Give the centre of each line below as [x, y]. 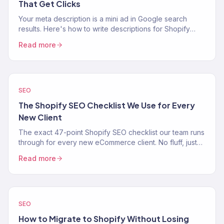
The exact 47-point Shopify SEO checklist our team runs [111, 132]
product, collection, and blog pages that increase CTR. [109, 39]
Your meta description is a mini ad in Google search [103, 19]
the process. [39, 152]
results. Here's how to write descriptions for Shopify [104, 29]
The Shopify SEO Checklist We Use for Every [107, 105]
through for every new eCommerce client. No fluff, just [108, 142]
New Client [40, 117]
